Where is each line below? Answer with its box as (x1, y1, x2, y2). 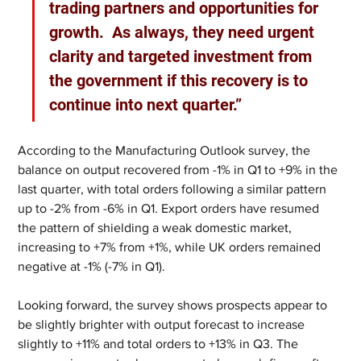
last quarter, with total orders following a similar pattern (18, 182, 330, 196)
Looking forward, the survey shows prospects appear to (18, 298, 331, 312)
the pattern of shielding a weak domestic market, (18, 221, 296, 234)
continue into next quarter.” (49, 95, 247, 114)
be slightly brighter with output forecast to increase (18, 317, 309, 331)
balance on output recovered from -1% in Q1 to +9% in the (18, 163, 342, 176)
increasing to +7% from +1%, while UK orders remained (18, 240, 325, 254)
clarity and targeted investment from (49, 47, 317, 66)
